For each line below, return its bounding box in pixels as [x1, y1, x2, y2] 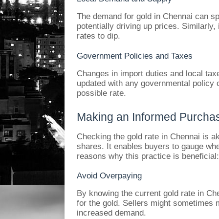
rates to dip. [77, 30, 120, 41]
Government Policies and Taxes [77, 50, 193, 61]
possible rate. [77, 88, 126, 98]
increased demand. [77, 208, 146, 218]
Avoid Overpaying [77, 171, 142, 181]
